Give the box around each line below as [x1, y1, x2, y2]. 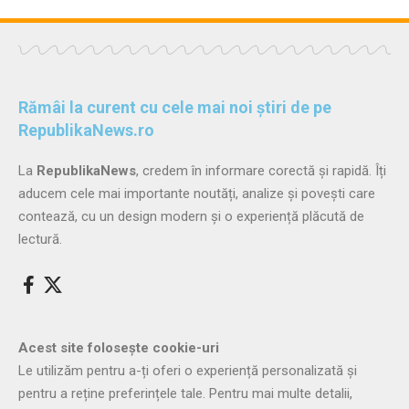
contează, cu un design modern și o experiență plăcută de [18, 208, 364, 225]
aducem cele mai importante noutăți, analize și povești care [18, 185, 375, 203]
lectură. [18, 231, 62, 248]
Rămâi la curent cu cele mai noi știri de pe [18, 98, 331, 118]
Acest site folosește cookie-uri [18, 340, 223, 357]
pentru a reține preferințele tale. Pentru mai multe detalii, [18, 385, 352, 403]
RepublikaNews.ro [18, 121, 154, 141]
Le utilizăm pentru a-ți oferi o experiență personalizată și [18, 362, 357, 380]
